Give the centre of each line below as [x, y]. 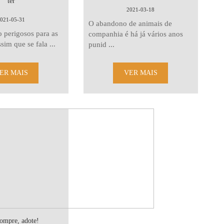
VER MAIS [140, 73]
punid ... [101, 44]
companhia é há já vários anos [135, 34]
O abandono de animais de [130, 23]
